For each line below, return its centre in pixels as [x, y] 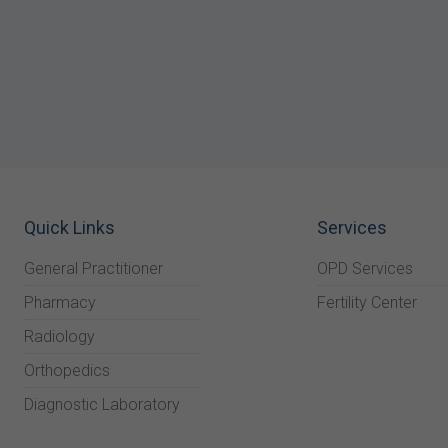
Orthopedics [67, 370]
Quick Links [69, 227]
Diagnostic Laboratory [102, 404]
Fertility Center [366, 302]
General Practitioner [93, 268]
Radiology [59, 336]
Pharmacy [60, 302]
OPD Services [364, 268]
